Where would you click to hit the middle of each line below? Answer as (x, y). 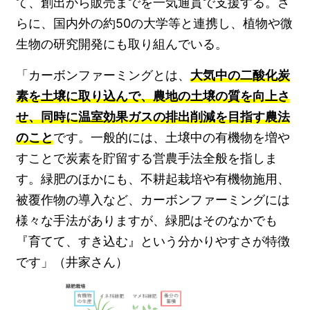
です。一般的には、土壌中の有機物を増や (172, 137)
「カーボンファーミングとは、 (103, 75)
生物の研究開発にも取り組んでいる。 (122, 44)
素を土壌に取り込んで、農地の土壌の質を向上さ (153, 95)
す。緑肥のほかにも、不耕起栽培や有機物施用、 (153, 179)
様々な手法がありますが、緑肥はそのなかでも (147, 220)
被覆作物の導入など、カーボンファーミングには (153, 199)
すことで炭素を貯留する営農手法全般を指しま (147, 158)
